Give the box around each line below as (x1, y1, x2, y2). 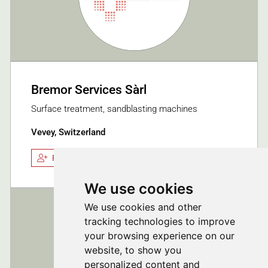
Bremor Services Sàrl (31, 82, 147, 98)
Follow (52, 153, 77, 163)
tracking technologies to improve (84, 215, 235, 228)
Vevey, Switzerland (31, 126, 105, 138)
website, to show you (84, 244, 181, 257)
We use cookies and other (84, 201, 202, 214)
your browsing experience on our (84, 230, 234, 242)
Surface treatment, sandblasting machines (31, 103, 197, 114)
